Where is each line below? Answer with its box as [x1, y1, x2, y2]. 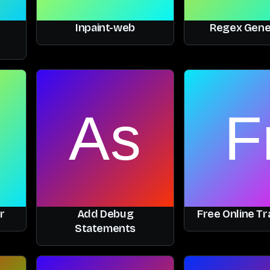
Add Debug [77, 207, 134, 221]
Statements [75, 222, 136, 236]
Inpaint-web [75, 20, 135, 34]
